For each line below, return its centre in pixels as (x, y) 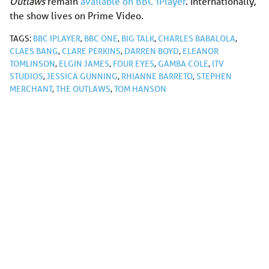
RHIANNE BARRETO (157, 77)
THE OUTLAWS (83, 89)
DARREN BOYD (152, 51)
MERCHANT (31, 89)
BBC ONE (101, 39)
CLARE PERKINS (91, 51)
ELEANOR (201, 51)
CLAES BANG (34, 51)
